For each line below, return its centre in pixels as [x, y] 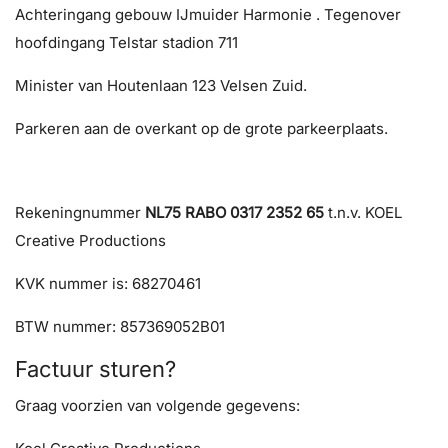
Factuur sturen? [98, 369]
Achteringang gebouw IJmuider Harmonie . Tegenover [208, 14]
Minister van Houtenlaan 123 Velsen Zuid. [161, 85]
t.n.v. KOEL [363, 212]
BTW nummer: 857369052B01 [120, 326]
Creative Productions [90, 240]
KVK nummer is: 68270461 [108, 283]
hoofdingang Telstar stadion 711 [126, 42]
